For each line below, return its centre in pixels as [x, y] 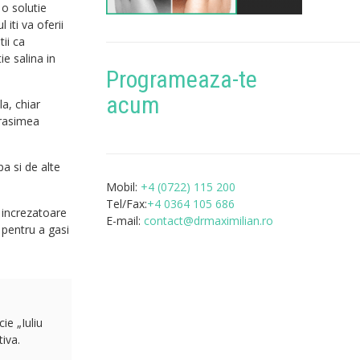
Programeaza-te [181, 80]
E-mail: [125, 221]
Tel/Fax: [126, 204]
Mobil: [123, 187]
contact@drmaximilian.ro [208, 221]
